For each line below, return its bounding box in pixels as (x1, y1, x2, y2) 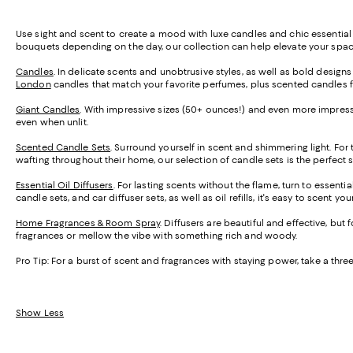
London (16, 79, 51, 91)
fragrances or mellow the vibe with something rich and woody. (16, 230, 300, 242)
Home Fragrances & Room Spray (16, 217, 161, 229)
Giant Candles (16, 104, 80, 116)
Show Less (16, 307, 64, 319)
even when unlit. (16, 117, 88, 128)
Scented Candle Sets (16, 142, 111, 154)
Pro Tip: (16, 255, 49, 267)
